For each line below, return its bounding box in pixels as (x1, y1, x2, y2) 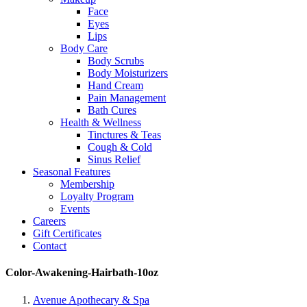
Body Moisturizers (88, 67, 168, 79)
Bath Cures (88, 104, 136, 116)
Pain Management (88, 92, 166, 103)
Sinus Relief (88, 153, 140, 165)
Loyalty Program (60, 191, 134, 202)
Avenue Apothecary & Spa (33, 293, 149, 306)
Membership (60, 178, 114, 190)
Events (60, 203, 90, 214)
